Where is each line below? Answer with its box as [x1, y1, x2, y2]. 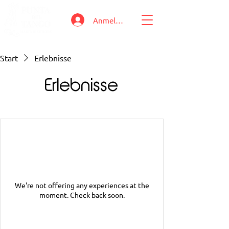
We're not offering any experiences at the [14, 180, 149, 190]
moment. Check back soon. [39, 190, 125, 199]
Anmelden [93, 15, 129, 25]
